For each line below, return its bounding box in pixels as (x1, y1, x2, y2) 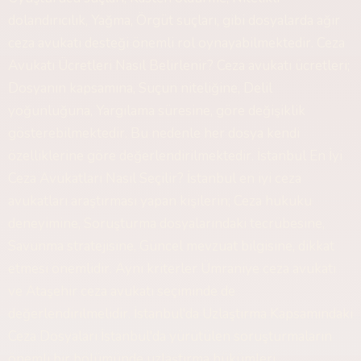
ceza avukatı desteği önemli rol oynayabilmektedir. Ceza (8, 34, 345, 52)
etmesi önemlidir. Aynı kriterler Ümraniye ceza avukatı (8, 259, 336, 278)
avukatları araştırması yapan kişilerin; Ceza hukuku (8, 192, 312, 210)
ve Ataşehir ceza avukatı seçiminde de (8, 282, 235, 301)
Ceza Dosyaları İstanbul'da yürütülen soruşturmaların (8, 327, 332, 346)
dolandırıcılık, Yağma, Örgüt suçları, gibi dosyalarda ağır (8, 11, 340, 30)
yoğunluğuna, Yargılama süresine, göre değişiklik (8, 102, 305, 120)
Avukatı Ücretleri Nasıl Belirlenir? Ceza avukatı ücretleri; (8, 56, 350, 75)
